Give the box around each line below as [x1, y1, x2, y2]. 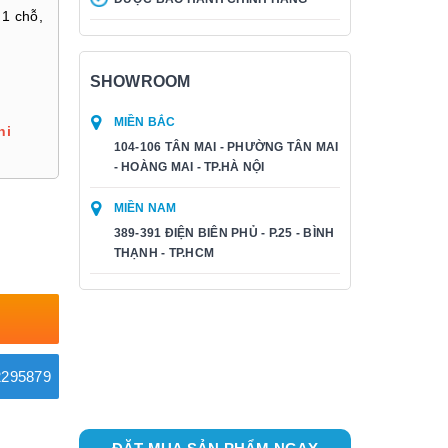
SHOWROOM [89, 73, 191, 90]
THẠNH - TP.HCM [113, 246, 214, 260]
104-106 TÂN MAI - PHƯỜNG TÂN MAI [113, 140, 339, 154]
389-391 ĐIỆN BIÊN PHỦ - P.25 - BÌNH [113, 226, 335, 240]
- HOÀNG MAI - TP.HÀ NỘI [113, 160, 265, 174]
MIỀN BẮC [113, 115, 176, 129]
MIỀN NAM [113, 201, 177, 215]
